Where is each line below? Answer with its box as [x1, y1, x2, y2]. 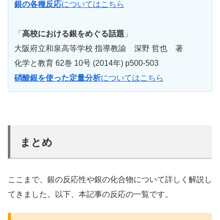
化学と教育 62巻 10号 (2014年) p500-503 [14, 58, 159, 67]
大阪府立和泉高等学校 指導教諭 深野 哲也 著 [14, 44, 183, 53]
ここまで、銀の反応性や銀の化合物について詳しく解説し [8, 175, 212, 184]
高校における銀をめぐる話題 [22, 29, 124, 38]
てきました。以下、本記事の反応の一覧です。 [8, 190, 173, 198]
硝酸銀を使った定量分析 [14, 73, 101, 82]
